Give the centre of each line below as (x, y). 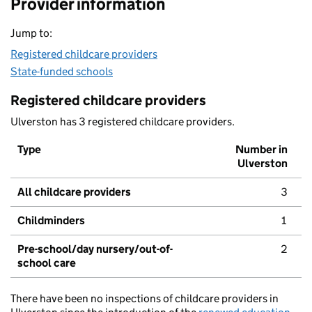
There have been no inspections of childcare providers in (145, 299)
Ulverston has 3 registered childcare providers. (123, 122)
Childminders (51, 221)
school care (47, 263)
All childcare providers (74, 192)
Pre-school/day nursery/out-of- (95, 249)
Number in (262, 150)
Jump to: (31, 33)
